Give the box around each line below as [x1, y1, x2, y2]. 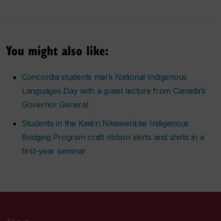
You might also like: [6, 40, 109, 59]
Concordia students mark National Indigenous [22, 72, 187, 82]
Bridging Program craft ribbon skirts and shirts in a [22, 132, 204, 142]
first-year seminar [22, 146, 86, 156]
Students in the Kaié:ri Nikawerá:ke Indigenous [22, 118, 189, 128]
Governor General [22, 99, 88, 110]
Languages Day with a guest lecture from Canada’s [22, 85, 206, 96]
